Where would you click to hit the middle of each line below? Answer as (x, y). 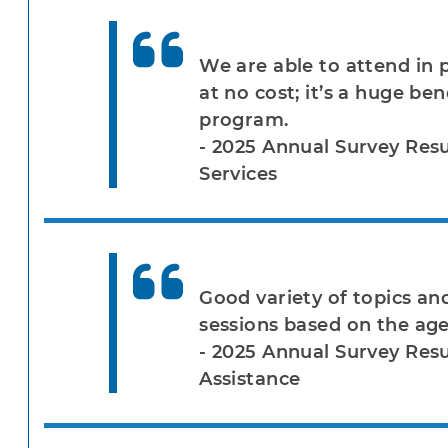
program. (244, 120)
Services (238, 174)
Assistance (250, 379)
